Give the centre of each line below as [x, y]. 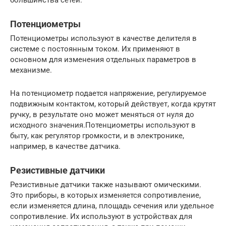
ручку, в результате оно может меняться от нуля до [102, 115]
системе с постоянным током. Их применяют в [95, 49]
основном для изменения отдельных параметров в [103, 60]
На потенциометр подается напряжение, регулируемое [108, 94]
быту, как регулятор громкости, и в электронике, [97, 136]
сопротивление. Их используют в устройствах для [101, 217]
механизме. [31, 70]
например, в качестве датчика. [65, 147]
